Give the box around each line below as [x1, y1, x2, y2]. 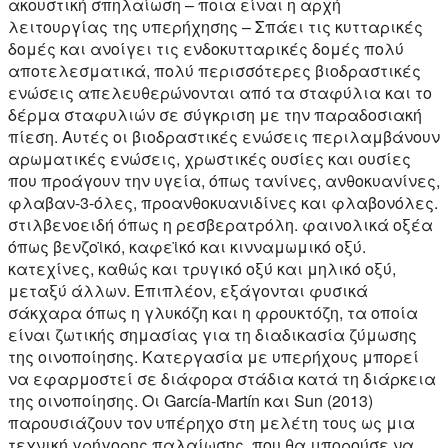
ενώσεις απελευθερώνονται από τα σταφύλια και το [8, 80, 432, 104]
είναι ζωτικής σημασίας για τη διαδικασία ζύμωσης [8, 322, 417, 346]
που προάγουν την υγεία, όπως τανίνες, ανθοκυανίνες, [8, 168, 440, 192]
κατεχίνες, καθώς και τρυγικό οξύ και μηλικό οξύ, [8, 256, 396, 280]
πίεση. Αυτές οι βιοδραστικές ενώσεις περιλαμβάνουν [8, 124, 440, 148]
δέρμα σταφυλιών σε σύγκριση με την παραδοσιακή [8, 102, 422, 126]
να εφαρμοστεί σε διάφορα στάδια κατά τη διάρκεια [8, 366, 436, 390]
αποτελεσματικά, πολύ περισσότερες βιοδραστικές [8, 58, 421, 82]
